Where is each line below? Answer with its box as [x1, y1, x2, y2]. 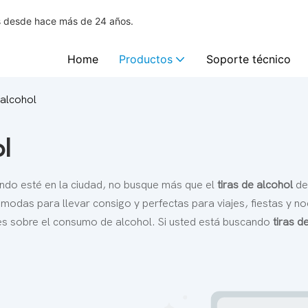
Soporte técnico [206, 52, 291, 66]
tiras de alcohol [217, 178, 296, 191]
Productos [119, 52, 173, 66]
